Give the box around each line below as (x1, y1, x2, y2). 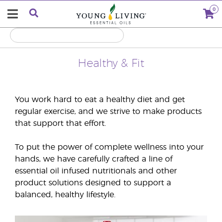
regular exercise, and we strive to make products (15, 108, 202, 115)
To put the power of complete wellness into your (15, 143, 204, 151)
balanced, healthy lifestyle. (15, 191, 115, 199)
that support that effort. (15, 119, 106, 127)
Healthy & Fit (78, 58, 144, 69)
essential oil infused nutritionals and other (15, 167, 177, 175)
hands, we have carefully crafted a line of (15, 155, 172, 163)
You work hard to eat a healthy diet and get (15, 96, 185, 104)
